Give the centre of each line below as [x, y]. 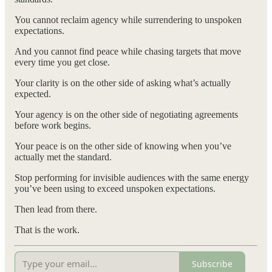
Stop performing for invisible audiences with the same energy [132, 178]
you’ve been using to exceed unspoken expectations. [115, 189]
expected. [33, 94]
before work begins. [53, 126]
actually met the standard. [63, 157]
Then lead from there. [56, 209]
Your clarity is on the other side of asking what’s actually [123, 83]
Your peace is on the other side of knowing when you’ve [123, 146]
